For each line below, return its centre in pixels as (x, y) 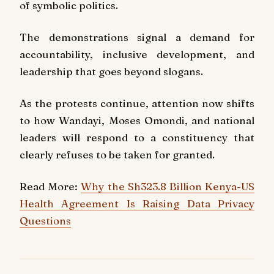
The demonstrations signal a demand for (137, 37)
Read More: (50, 186)
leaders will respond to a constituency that (137, 137)
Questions (45, 220)
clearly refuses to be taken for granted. (117, 154)
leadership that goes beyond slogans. (111, 72)
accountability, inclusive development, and (137, 54)
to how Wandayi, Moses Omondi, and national (137, 120)
